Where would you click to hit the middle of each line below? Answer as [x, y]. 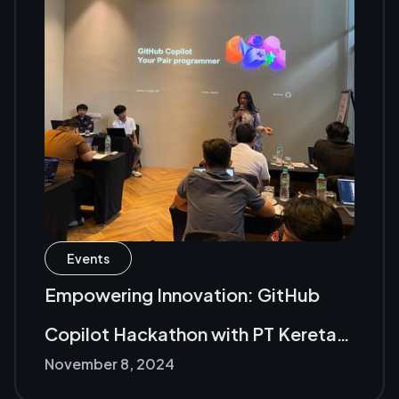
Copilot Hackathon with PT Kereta [191, 334]
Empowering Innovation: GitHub [182, 295]
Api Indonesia [102, 373]
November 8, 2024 [110, 364]
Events [88, 259]
